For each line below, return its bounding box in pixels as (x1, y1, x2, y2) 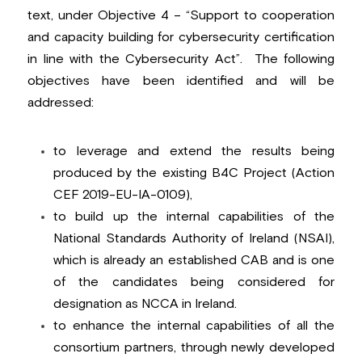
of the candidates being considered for (53, 275, 335, 288)
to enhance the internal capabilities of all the (53, 318, 335, 332)
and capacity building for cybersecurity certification (27, 30, 335, 44)
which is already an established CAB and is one (53, 253, 335, 267)
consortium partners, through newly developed (53, 340, 335, 354)
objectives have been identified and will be (27, 74, 335, 87)
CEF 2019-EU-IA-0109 (53, 187, 186, 201)
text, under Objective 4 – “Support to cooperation (27, 8, 335, 22)
